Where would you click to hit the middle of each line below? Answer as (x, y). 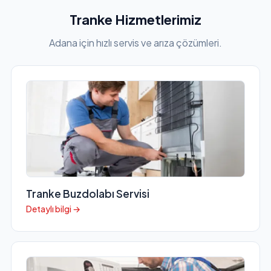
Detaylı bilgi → (53, 209)
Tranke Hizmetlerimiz (135, 20)
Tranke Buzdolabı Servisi (87, 194)
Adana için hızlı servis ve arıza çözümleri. (135, 43)
